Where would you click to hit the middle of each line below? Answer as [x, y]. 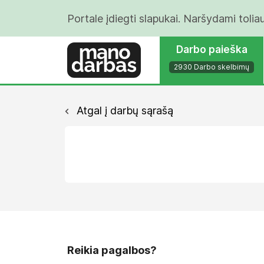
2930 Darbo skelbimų [212, 67]
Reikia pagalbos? [112, 250]
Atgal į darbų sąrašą [123, 110]
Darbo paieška [212, 49]
